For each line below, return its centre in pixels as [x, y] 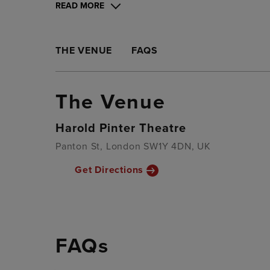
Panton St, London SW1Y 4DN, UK [133, 146]
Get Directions [109, 170]
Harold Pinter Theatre [121, 128]
